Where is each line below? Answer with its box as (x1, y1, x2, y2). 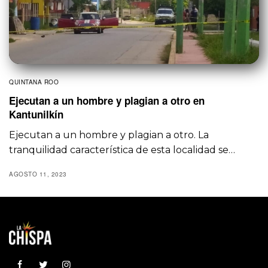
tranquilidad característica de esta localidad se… (9, 144, 236, 156)
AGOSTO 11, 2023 (9, 169, 67, 178)
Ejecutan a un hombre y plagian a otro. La (9, 129, 209, 141)
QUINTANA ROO (9, 77, 59, 86)
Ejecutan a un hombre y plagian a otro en (9, 93, 205, 108)
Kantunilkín (9, 106, 63, 121)
